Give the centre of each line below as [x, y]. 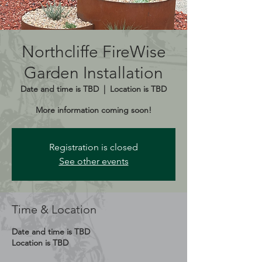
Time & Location [54, 209]
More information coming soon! [94, 110]
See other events [94, 161]
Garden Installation [94, 73]
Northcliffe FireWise [94, 51]
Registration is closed [94, 147]
